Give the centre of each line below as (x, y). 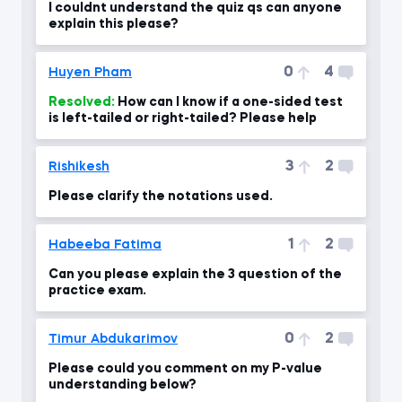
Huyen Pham (90, 73)
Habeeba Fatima (105, 245)
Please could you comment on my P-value (185, 369)
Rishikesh (79, 167)
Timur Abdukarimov (113, 339)
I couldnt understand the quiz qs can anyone (195, 8)
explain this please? (114, 24)
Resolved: (82, 102)
